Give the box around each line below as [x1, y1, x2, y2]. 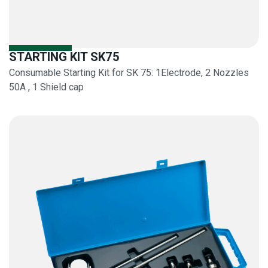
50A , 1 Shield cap [9, 81, 84, 93]
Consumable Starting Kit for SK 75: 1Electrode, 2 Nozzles [9, 67, 249, 79]
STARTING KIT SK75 [9, 50, 120, 65]
